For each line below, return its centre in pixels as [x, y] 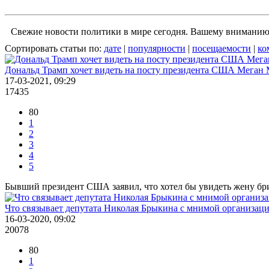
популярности [157, 48]
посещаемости [222, 48]
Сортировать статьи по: [54, 48]
